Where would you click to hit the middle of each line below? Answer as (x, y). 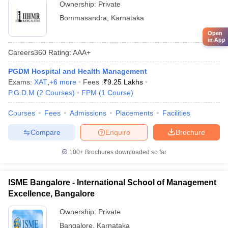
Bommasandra (83, 18)
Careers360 (27, 52)
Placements (134, 113)
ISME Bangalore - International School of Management (112, 182)
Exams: (21, 82)
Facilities (176, 113)
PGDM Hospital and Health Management (78, 71)
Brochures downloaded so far (125, 152)
